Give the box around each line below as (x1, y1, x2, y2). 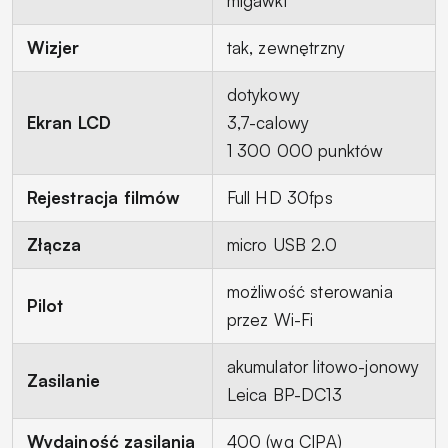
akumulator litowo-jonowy (226, 355, 420, 377)
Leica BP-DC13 (226, 383, 342, 405)
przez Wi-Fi (226, 308, 314, 330)
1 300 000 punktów (226, 139, 384, 161)
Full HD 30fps (226, 186, 333, 208)
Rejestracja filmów (26, 186, 181, 208)
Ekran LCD (26, 111, 112, 133)
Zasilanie (26, 369, 101, 391)
